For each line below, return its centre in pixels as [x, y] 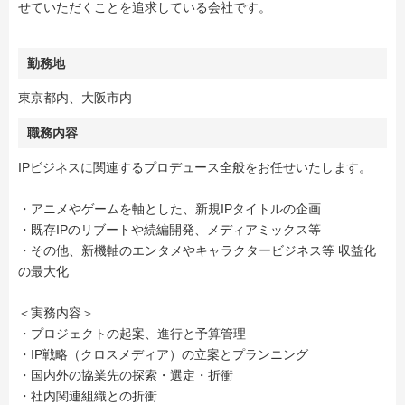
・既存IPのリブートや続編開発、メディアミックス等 [170, 230]
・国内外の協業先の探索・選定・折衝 [126, 376]
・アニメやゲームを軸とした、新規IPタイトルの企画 [170, 209]
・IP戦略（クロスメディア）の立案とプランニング [163, 355]
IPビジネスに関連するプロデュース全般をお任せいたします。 [195, 168]
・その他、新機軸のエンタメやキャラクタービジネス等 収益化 [197, 251]
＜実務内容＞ [56, 313]
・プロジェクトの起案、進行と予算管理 [132, 334]
